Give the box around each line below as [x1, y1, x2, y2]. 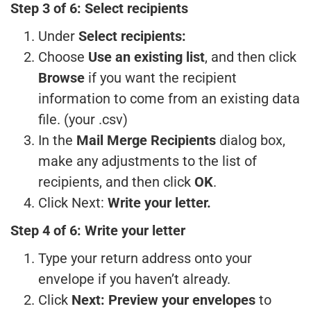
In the [38, 132, 76, 149]
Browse [38, 69, 85, 86]
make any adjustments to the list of [38, 153, 257, 169]
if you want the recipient [85, 69, 237, 86]
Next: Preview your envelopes [68, 292, 255, 308]
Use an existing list [88, 49, 205, 65]
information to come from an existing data [38, 90, 300, 107]
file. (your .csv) [38, 111, 128, 128]
